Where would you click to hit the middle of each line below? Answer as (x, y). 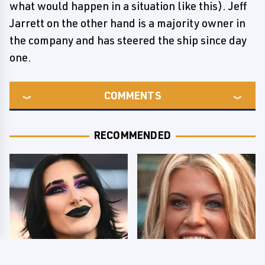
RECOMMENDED (132, 135)
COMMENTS (132, 95)
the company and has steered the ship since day (128, 40)
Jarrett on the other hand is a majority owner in (127, 23)
